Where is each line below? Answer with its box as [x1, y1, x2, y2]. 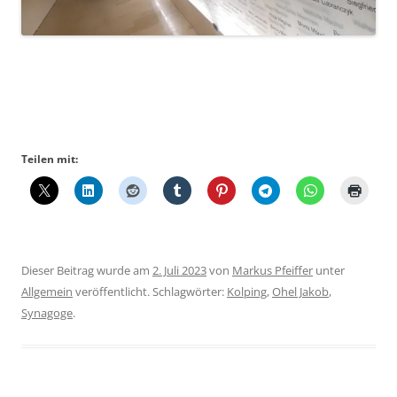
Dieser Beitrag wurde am [21, 262, 152, 279]
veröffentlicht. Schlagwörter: [73, 284, 227, 300]
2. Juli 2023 [152, 262, 206, 279]
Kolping [227, 284, 267, 300]
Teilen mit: [21, 152, 78, 167]
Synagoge [21, 305, 73, 322]
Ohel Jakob [272, 284, 329, 300]
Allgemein [21, 284, 73, 300]
